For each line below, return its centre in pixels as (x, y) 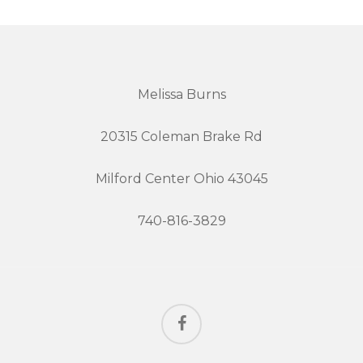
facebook (187, 312)
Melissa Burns (181, 94)
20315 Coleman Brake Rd (181, 137)
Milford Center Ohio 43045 (181, 179)
